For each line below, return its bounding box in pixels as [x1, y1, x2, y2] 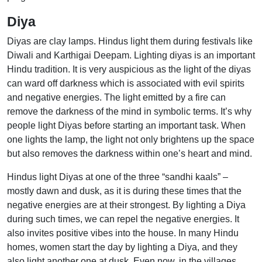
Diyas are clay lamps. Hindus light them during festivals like [7, 36, 253, 46]
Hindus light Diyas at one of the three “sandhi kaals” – [7, 172, 228, 182]
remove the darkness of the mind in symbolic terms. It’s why [7, 106, 251, 116]
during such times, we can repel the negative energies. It [7, 214, 239, 224]
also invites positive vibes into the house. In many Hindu [7, 228, 239, 238]
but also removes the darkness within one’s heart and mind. [7, 149, 252, 158]
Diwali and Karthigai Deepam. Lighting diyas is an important [7, 50, 255, 60]
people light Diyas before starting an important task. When [7, 120, 246, 130]
